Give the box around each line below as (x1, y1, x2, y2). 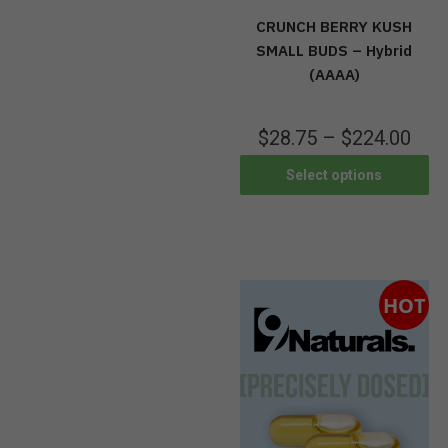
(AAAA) (308, 65, 360, 85)
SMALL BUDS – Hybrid (256, 41, 413, 61)
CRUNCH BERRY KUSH (256, 17, 413, 37)
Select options (286, 166, 383, 183)
